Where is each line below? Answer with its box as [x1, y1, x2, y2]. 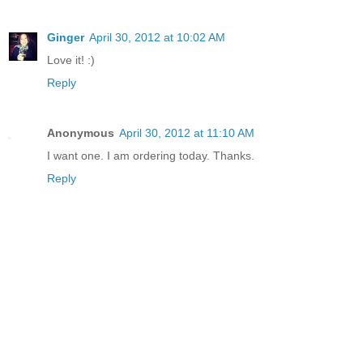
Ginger [47, 31, 84, 45]
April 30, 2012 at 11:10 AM [119, 126, 254, 140]
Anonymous [47, 126, 114, 140]
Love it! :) [47, 53, 95, 67]
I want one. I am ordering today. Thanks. [47, 149, 254, 163]
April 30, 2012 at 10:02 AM [89, 31, 225, 45]
